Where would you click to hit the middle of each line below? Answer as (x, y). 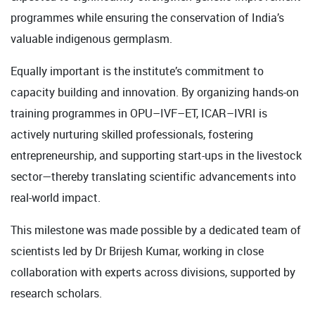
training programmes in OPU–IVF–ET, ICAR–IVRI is (139, 114)
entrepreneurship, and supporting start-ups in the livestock (156, 156)
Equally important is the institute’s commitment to (137, 71)
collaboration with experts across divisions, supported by (153, 272)
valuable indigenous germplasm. (91, 39)
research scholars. (56, 294)
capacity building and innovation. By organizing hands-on (155, 92)
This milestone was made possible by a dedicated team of (156, 230)
